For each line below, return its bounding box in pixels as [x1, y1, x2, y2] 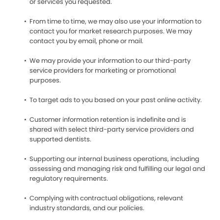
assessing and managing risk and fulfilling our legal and [29, 164, 205, 173]
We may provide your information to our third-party [29, 56, 191, 65]
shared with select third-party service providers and [29, 125, 194, 134]
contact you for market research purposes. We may [29, 27, 192, 36]
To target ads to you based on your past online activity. [29, 95, 202, 105]
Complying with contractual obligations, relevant [29, 193, 183, 203]
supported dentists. [29, 135, 91, 144]
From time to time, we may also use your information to [29, 17, 201, 26]
